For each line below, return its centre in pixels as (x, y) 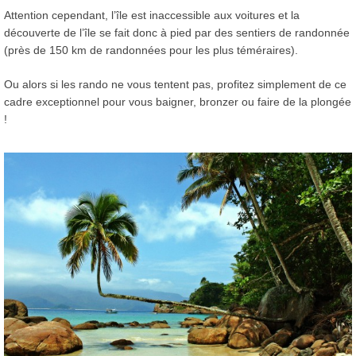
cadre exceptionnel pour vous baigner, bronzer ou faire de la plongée (178, 101)
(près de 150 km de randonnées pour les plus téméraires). (151, 50)
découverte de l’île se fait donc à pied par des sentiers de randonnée (177, 32)
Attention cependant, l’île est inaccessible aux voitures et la (152, 15)
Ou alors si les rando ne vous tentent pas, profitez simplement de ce (175, 84)
